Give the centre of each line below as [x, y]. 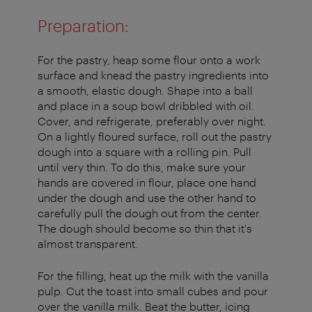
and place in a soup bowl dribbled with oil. [146, 106]
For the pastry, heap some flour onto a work [149, 60]
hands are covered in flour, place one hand [147, 182]
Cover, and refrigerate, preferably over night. [152, 121]
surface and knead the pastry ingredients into [153, 75]
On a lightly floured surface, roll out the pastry [155, 136]
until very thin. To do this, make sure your [142, 167]
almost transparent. [88, 244]
